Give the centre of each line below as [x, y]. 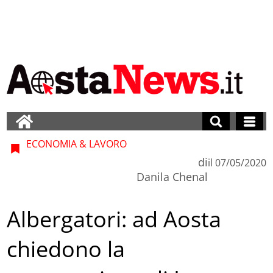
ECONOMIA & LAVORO [76, 144]
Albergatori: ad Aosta [114, 219]
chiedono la [66, 249]
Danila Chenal [172, 176]
